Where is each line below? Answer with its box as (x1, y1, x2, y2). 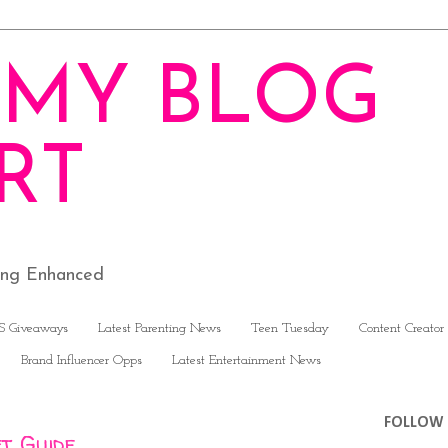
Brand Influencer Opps (21, 353, 142, 369)
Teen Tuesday (251, 321, 329, 337)
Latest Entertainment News (172, 353, 321, 369)
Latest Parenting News (98, 321, 221, 337)
